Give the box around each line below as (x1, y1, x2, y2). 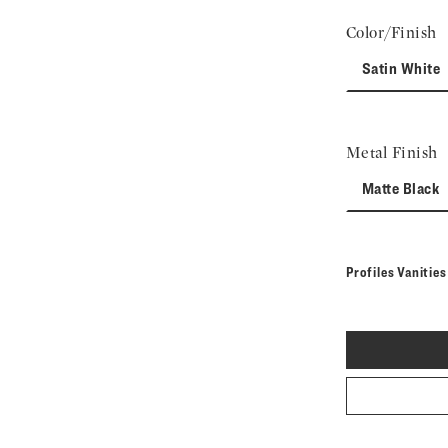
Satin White (362, 59, 441, 78)
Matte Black (362, 179, 440, 198)
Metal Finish (346, 143, 438, 162)
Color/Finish (346, 23, 437, 42)
